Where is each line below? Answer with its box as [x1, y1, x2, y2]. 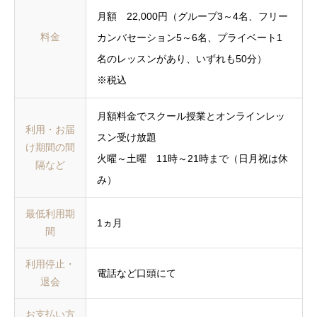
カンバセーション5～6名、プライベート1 [97, 31, 282, 43]
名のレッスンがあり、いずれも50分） [97, 52, 267, 64]
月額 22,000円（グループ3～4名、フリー [97, 10, 288, 22]
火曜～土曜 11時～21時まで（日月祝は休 [97, 152, 288, 164]
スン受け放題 [97, 131, 156, 143]
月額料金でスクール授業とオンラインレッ [97, 110, 285, 122]
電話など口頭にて [97, 267, 176, 279]
